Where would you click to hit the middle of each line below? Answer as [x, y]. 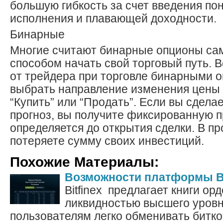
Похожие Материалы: [84, 162]
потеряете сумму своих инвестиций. [107, 141]
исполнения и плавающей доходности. [113, 19]
